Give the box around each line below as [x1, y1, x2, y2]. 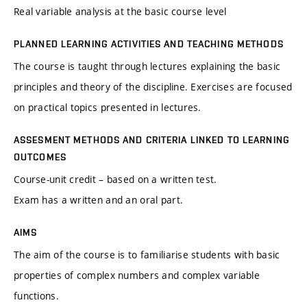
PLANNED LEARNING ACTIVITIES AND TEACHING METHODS [14, 38, 284, 50]
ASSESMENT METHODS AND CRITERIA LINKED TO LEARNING [14, 134, 290, 146]
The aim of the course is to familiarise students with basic [14, 248, 280, 262]
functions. [14, 289, 59, 303]
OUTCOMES [14, 151, 66, 163]
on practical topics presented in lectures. [14, 101, 201, 114]
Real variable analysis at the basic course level [14, 5, 227, 19]
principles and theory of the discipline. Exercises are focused [14, 80, 293, 94]
